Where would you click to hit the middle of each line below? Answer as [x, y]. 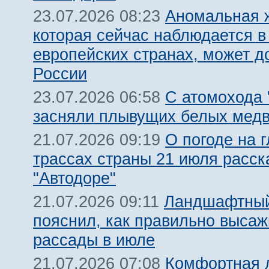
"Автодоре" [74, 178]
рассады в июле [94, 240]
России [60, 74]
